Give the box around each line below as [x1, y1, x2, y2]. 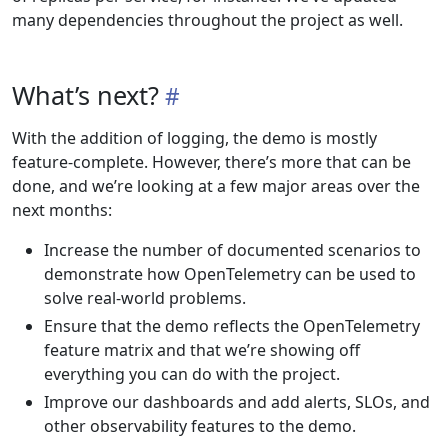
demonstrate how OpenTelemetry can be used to [44, 263, 416, 285]
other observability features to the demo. [44, 415, 356, 437]
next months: [12, 199, 112, 221]
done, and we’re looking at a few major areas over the [12, 175, 420, 197]
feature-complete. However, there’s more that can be [12, 151, 411, 173]
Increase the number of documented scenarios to [44, 239, 421, 261]
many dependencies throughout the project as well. [12, 9, 403, 31]
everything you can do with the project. [44, 363, 340, 385]
